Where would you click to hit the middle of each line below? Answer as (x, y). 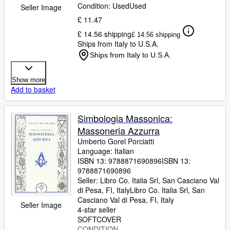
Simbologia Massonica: (125, 118)
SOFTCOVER (99, 219)
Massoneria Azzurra (119, 130)
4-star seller (97, 209)
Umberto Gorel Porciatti (116, 141)
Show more (28, 80)
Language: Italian (106, 151)
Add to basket (33, 89)
